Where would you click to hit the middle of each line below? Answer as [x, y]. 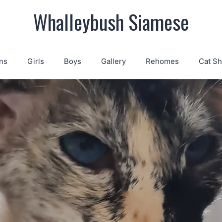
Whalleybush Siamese [111, 22]
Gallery [113, 61]
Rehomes [162, 61]
